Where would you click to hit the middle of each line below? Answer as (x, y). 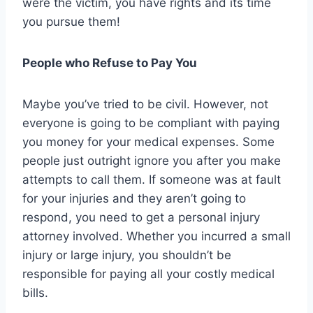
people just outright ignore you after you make (152, 160)
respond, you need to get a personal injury (141, 217)
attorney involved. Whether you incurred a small (156, 236)
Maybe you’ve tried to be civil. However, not (145, 104)
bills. (35, 292)
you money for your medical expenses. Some (148, 141)
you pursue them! (71, 21)
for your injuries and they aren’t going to (134, 198)
